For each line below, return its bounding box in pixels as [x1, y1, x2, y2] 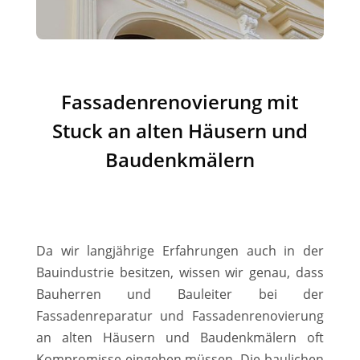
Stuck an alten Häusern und [51, 117, 308, 144]
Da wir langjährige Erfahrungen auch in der [35, 241, 325, 260]
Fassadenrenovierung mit [61, 88, 299, 115]
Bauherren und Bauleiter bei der [35, 284, 325, 303]
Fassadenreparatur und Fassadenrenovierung [35, 306, 325, 325]
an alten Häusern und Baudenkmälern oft [35, 328, 325, 346]
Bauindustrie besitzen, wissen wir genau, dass [35, 263, 325, 281]
